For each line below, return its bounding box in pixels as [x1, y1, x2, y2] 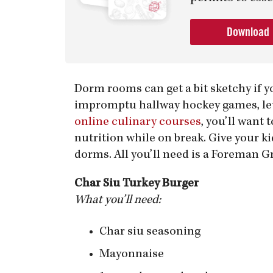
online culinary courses [74, 116, 201, 129]
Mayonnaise [99, 249, 164, 261]
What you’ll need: [74, 194, 161, 207]
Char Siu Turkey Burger [74, 178, 199, 190]
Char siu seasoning [99, 226, 200, 238]
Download [227, 26, 272, 38]
